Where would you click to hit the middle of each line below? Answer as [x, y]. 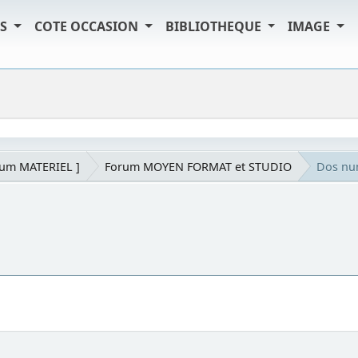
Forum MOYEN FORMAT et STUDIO [198, 166]
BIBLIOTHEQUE [215, 26]
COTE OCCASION [88, 26]
